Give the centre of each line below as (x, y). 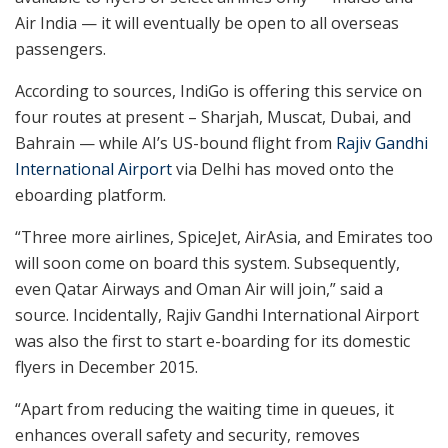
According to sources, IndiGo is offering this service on (218, 91)
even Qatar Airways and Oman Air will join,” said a (199, 289)
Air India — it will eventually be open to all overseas (207, 23)
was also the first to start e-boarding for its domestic (212, 341)
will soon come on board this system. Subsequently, (207, 263)
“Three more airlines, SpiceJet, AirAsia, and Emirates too (224, 237)
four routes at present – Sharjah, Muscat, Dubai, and (213, 117)
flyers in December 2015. (106, 367)
